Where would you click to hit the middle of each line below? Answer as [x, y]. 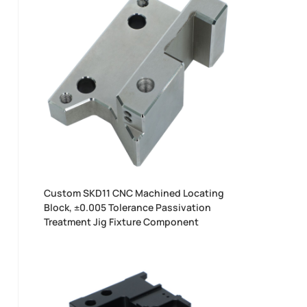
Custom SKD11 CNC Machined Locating [134, 193]
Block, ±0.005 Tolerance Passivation [128, 208]
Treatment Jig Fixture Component [122, 222]
